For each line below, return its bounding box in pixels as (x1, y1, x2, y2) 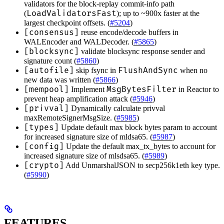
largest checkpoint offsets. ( (24, 18, 110, 27)
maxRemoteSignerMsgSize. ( (24, 113, 116, 122)
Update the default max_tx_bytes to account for (64, 141, 215, 150)
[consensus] (24, 27, 79, 37)
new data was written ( (24, 75, 95, 84)
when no (178, 65, 207, 74)
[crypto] (24, 160, 64, 170)
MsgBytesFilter (106, 84, 176, 94)
